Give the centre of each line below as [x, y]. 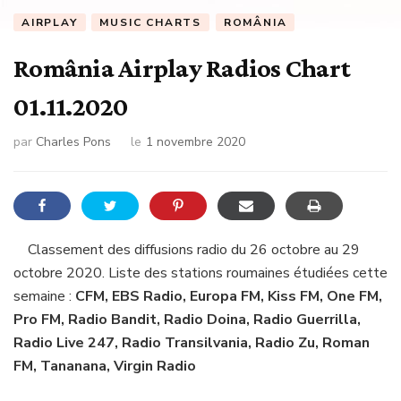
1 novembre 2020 [196, 141]
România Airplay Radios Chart [182, 68]
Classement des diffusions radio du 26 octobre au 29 [194, 249]
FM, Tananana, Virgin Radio [105, 366]
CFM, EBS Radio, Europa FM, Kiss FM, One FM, [229, 296]
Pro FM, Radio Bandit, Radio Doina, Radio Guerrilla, [187, 319]
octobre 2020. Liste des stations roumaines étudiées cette [200, 273]
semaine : [44, 296]
